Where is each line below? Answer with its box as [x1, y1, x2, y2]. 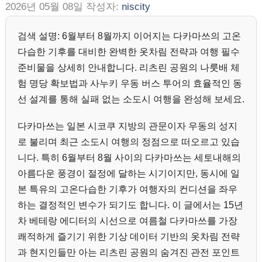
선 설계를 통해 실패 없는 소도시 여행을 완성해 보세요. [18, 94, 244, 104]
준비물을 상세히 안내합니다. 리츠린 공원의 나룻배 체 [18, 63, 240, 73]
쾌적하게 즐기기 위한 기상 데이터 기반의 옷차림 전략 [18, 232, 240, 242]
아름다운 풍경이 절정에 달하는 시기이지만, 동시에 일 [18, 168, 240, 179]
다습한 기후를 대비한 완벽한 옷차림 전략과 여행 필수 [18, 47, 240, 57]
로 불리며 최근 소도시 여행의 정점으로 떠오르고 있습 [18, 137, 240, 147]
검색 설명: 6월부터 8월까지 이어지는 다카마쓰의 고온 [18, 31, 241, 41]
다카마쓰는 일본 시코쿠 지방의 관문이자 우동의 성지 [18, 121, 237, 132]
